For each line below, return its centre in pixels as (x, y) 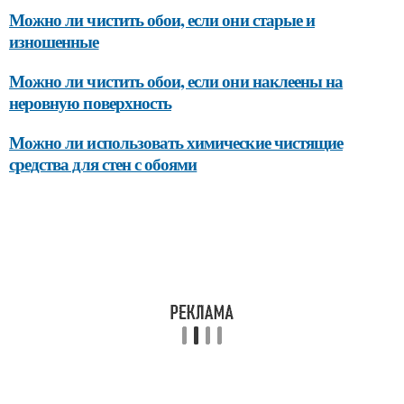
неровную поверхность (90, 102)
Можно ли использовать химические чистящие (176, 142)
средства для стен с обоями (103, 164)
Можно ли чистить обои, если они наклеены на (176, 81)
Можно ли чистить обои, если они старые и (162, 19)
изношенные (54, 41)
